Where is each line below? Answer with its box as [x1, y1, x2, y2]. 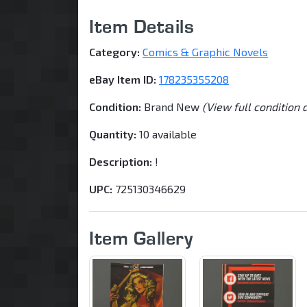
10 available [136, 127, 197, 140]
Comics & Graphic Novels [143, 45, 268, 58]
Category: [89, 45, 140, 58]
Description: [89, 154, 152, 168]
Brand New [141, 99, 202, 113]
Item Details [89, 14, 194, 38]
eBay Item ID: [89, 72, 156, 86]
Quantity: [89, 127, 136, 140]
